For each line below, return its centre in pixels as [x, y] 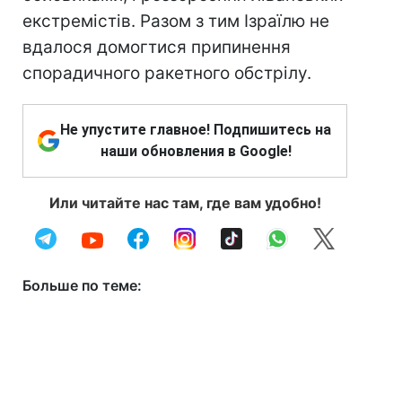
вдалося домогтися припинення [157, 47]
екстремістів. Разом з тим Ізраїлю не [176, 21]
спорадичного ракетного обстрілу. [167, 73]
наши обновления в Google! [196, 151]
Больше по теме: [82, 285]
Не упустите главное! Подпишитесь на [196, 130]
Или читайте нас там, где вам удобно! [185, 203]
